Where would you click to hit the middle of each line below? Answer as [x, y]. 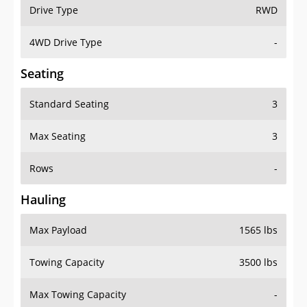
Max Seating [58, 136]
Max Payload [58, 230]
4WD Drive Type [66, 42]
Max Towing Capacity [78, 295]
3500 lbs [258, 262]
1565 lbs [258, 230]
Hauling [43, 200]
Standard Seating [69, 104]
